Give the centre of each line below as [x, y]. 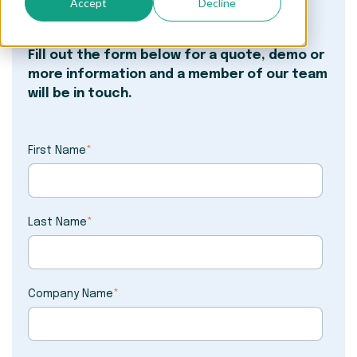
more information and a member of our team [178, 75]
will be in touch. [80, 94]
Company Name [71, 294]
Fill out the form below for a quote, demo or [176, 56]
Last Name [57, 223]
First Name [57, 151]
